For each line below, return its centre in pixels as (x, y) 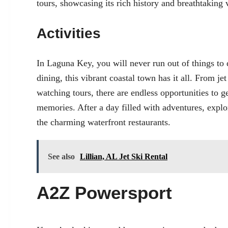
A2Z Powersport (104, 192)
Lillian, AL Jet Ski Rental (124, 156)
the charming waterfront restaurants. (104, 122)
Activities (69, 33)
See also (61, 156)
